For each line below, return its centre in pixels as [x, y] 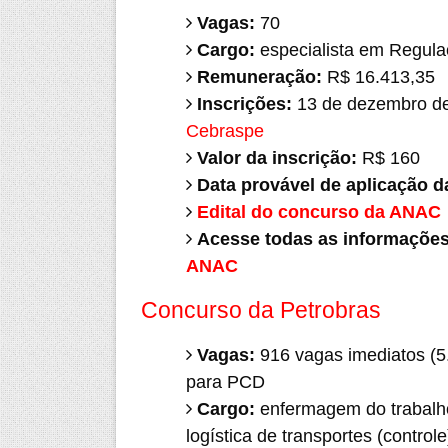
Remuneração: [259, 77]
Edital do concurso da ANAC [318, 212]
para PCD [225, 382]
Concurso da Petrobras [260, 310]
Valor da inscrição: [276, 158]
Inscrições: [244, 104]
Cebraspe [224, 131]
